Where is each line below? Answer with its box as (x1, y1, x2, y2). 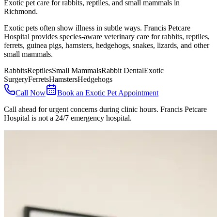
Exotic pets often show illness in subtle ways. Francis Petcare (4, 23, 190, 32)
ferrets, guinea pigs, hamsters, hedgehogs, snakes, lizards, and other (4, 41, 209, 49)
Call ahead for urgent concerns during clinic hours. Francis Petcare (4, 105, 207, 113)
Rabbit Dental (101, 66, 144, 75)
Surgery (4, 75, 28, 83)
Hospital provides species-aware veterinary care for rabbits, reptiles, (4, 32, 210, 41)
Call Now (15, 88, 46, 97)
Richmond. (4, 7, 38, 15)
